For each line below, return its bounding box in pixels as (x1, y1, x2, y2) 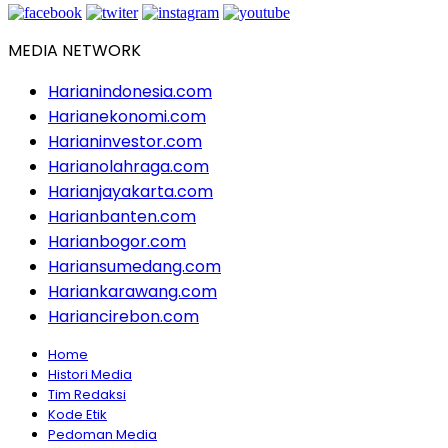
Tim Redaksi (48, 385, 126, 405)
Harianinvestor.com (48, 130, 202, 154)
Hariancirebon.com (48, 305, 199, 329)
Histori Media (48, 365, 132, 385)
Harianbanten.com (48, 205, 196, 229)
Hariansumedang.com (48, 255, 221, 279)
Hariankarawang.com (48, 280, 217, 304)
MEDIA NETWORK (8, 39, 141, 63)
